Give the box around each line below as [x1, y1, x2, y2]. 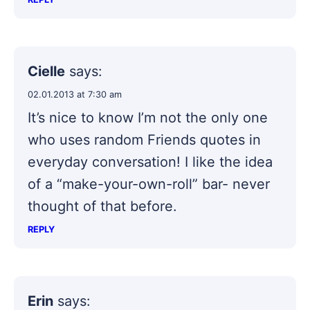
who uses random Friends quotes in [28, 131, 261, 149]
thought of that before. [28, 198, 177, 215]
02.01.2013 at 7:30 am [28, 89, 122, 100]
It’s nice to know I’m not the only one [28, 109, 268, 127]
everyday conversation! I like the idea [28, 154, 273, 171]
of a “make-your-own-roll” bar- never [28, 176, 270, 193]
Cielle [28, 63, 65, 80]
